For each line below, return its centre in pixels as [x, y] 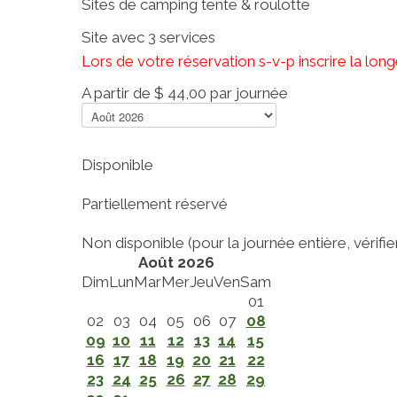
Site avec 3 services [148, 37]
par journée [249, 93]
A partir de [116, 93]
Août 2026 [176, 262]
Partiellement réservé [155, 203]
